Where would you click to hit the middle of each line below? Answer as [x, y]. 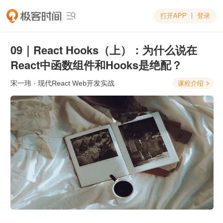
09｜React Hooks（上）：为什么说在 [104, 50]
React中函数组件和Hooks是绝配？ [96, 65]
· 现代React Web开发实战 [73, 83]
